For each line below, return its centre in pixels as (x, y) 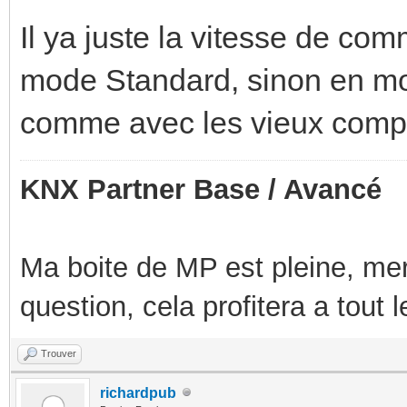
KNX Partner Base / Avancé (201, 189)
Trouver (59, 353)
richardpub (138, 392)
